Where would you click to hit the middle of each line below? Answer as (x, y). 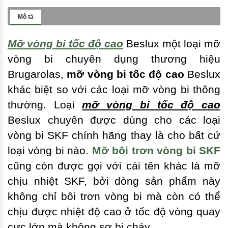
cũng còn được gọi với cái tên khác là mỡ (114, 166)
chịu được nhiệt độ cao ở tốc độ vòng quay (114, 212)
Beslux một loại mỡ (172, 44)
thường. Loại (45, 105)
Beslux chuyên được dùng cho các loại (114, 120)
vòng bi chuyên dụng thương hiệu (114, 59)
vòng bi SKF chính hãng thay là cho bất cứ (114, 135)
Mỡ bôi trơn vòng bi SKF (156, 151)
